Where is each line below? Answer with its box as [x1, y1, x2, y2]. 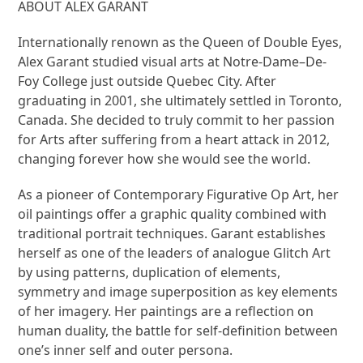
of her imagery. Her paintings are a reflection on [18, 301, 314, 320]
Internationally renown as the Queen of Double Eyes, [18, 32, 343, 51]
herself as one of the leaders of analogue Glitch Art [18, 243, 331, 262]
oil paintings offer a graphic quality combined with [18, 204, 327, 223]
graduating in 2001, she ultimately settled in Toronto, [18, 91, 343, 109]
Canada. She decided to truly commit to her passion [18, 110, 335, 129]
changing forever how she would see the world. [18, 149, 311, 168]
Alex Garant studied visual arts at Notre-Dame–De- [18, 52, 327, 70]
